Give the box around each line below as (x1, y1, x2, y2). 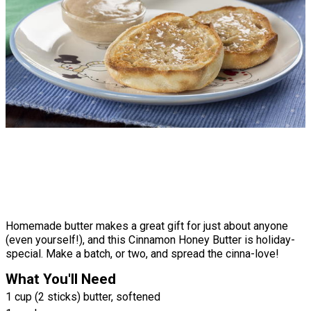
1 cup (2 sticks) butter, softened (6, 289, 160, 303)
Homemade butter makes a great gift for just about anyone (6, 219, 288, 233)
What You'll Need (6, 270, 116, 287)
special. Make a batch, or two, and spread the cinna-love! (6, 246, 279, 260)
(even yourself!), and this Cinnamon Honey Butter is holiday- (6, 233, 295, 246)
